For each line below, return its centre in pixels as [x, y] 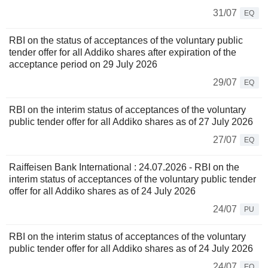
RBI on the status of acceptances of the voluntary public [126, 41]
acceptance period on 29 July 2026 [83, 65]
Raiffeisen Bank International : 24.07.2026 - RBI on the [124, 167]
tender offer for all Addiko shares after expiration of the [123, 53]
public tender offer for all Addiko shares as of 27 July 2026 [131, 122]
